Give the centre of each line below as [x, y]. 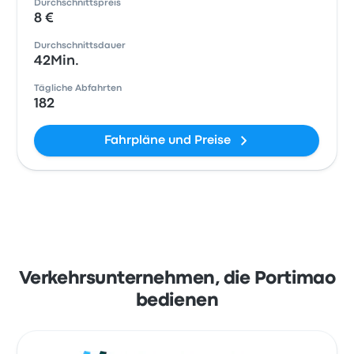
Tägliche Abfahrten [78, 88]
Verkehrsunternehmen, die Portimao [177, 279]
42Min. [57, 61]
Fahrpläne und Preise [167, 141]
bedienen [177, 301]
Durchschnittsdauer [80, 46]
